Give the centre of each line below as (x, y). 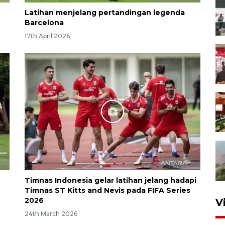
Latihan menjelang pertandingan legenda (105, 12)
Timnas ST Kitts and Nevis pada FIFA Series (107, 190)
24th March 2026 (51, 213)
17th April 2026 (47, 36)
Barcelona (44, 22)
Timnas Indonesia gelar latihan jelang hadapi (110, 180)
